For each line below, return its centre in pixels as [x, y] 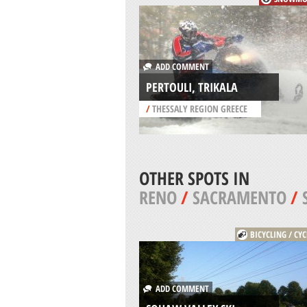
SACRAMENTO [239, 198]
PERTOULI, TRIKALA [192, 87]
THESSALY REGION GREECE [198, 109]
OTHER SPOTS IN [194, 179]
